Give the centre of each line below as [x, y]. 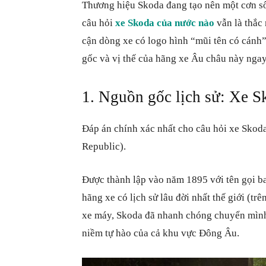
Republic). [104, 146]
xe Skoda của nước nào [165, 23]
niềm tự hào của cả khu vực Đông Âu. [161, 233]
